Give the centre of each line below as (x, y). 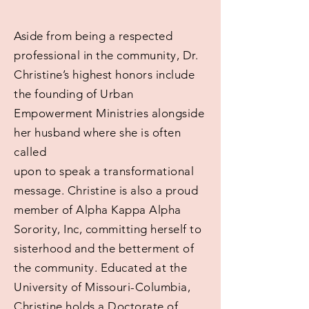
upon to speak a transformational (104, 171)
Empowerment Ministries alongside (109, 113)
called (30, 152)
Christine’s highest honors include (104, 74)
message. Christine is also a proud (106, 190)
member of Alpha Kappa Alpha (98, 210)
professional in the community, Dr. (106, 55)
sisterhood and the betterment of (104, 248)
